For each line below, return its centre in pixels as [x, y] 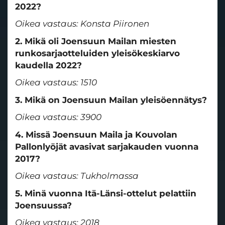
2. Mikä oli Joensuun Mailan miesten [96, 41]
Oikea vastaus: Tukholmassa [77, 176]
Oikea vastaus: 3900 [58, 117]
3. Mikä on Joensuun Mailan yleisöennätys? [111, 100]
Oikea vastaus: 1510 [56, 83]
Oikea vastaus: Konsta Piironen [82, 24]
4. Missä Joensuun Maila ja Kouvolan [96, 134]
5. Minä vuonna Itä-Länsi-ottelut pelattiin [106, 193]
